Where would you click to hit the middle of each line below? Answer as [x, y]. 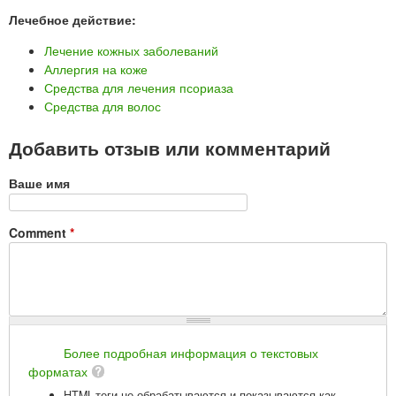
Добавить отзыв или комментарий [170, 147]
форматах [58, 371]
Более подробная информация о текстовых [191, 352]
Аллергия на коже [96, 69]
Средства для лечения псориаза [139, 87]
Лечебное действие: [74, 19]
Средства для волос [103, 106]
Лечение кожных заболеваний [131, 50]
